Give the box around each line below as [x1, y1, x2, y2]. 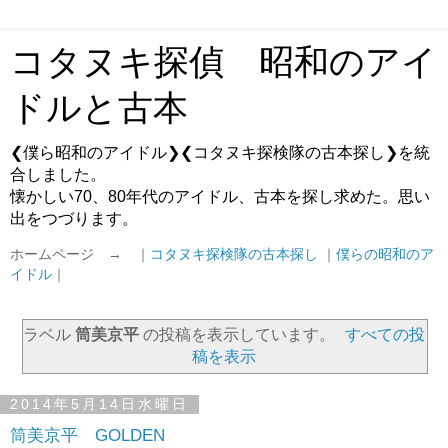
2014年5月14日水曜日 [10, 396, 189, 413]
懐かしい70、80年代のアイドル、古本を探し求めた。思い [10, 188, 430, 205]
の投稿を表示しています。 [138, 325, 339, 343]
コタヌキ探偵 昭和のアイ [10, 43, 437, 81]
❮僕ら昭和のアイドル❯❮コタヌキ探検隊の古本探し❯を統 [10, 144, 430, 161]
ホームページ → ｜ [10, 246, 150, 263]
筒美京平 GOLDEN [10, 424, 165, 445]
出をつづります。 [10, 210, 138, 227]
